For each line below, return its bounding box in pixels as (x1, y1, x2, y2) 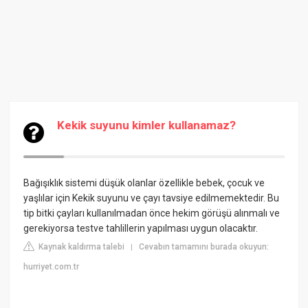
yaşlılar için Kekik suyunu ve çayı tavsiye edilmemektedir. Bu (23, 192, 280, 203)
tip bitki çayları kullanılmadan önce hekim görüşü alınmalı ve (23, 208, 280, 219)
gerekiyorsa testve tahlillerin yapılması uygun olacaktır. (23, 223, 258, 234)
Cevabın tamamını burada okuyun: (139, 242, 269, 252)
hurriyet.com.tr (23, 262, 80, 272)
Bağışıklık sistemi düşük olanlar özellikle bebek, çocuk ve (23, 177, 265, 188)
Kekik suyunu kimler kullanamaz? (57, 118, 236, 132)
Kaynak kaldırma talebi (36, 242, 125, 252)
